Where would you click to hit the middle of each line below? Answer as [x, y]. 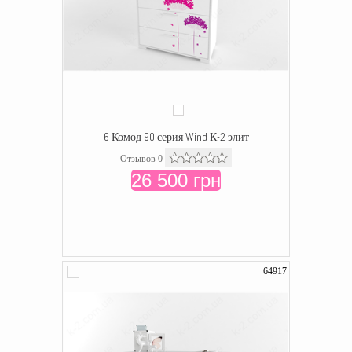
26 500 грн [176, 180]
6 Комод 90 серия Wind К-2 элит [176, 137]
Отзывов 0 [141, 159]
